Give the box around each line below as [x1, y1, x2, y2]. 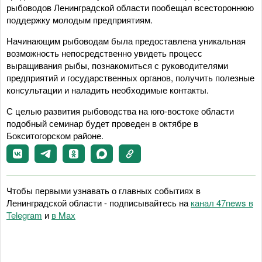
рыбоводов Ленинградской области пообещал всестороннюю [6, 1, 254, 13]
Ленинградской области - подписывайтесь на [6, 196, 191, 209]
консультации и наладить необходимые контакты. [6, 84, 209, 96]
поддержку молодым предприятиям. [6, 13, 153, 26]
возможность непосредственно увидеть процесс [6, 47, 202, 59]
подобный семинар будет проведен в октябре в [6, 117, 198, 129]
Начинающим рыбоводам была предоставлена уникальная [6, 35, 246, 47]
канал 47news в [191, 196, 253, 209]
